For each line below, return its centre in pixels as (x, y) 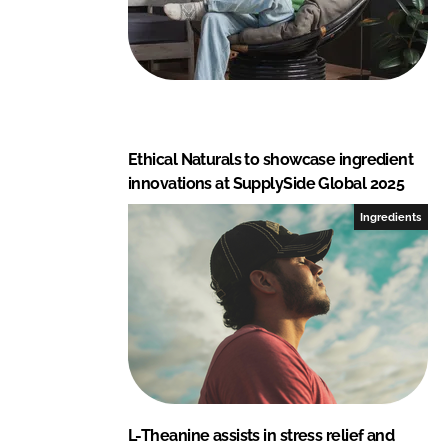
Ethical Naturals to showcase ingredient (271, 159)
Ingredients (391, 216)
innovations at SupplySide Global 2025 (266, 183)
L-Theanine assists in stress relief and (261, 435)
